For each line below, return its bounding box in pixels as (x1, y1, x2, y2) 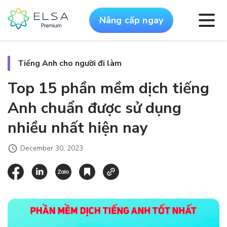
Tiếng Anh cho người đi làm (18, 58, 122, 69)
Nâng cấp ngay (99, 14, 164, 26)
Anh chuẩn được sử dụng (8, 98, 181, 119)
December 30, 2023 (20, 143, 83, 153)
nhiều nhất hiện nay (8, 118, 148, 138)
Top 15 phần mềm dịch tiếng (8, 78, 209, 99)
